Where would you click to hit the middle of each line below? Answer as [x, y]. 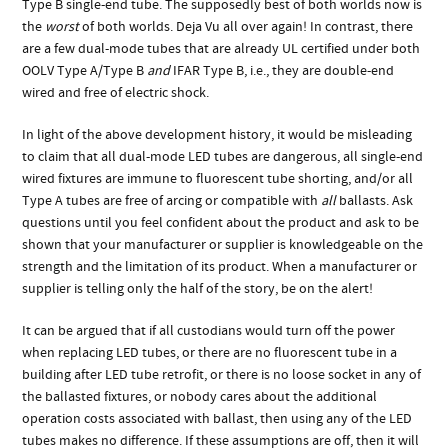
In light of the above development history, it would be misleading [217, 134]
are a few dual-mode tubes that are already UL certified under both [221, 48]
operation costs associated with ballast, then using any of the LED [217, 418]
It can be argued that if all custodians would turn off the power [209, 330]
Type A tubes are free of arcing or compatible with [172, 200]
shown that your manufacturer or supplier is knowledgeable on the [223, 244]
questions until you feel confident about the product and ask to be [221, 222]
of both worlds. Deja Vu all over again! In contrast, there [248, 26]
